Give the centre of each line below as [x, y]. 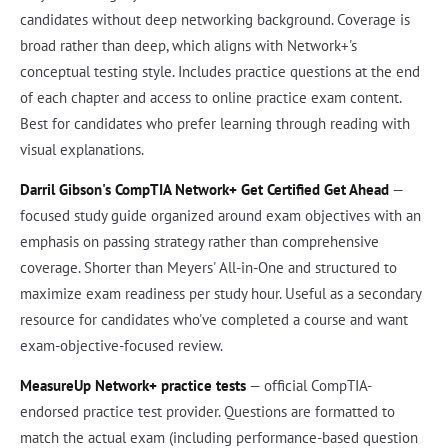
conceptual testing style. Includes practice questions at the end [220, 71]
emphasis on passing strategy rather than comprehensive [199, 241]
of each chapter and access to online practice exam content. [210, 97]
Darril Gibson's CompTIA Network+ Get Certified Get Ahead [204, 189]
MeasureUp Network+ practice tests [133, 385]
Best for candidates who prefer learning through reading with [215, 123]
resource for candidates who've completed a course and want [214, 319]
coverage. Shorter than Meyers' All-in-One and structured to [208, 267]
